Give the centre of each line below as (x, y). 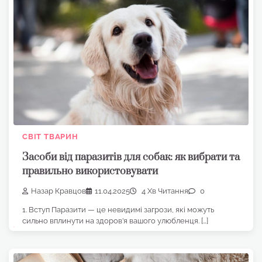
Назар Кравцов (58, 191)
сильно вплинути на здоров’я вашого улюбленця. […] (115, 221)
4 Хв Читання (164, 191)
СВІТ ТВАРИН (50, 137)
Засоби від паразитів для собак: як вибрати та (131, 157)
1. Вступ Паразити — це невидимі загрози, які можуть (118, 210)
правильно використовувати (90, 171)
